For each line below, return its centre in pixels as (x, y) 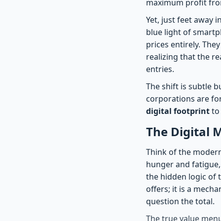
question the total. (180, 201)
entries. (160, 69)
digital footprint (178, 111)
